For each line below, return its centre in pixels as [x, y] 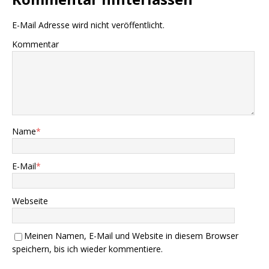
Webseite [30, 201]
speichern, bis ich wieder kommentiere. [87, 249]
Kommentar [35, 44]
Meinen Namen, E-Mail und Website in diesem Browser [131, 236]
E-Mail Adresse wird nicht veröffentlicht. [88, 25]
